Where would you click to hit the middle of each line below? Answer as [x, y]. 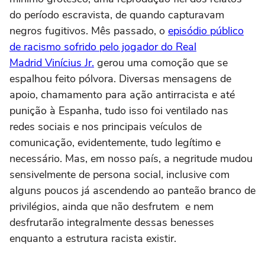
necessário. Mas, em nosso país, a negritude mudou [131, 159]
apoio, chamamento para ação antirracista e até [122, 95]
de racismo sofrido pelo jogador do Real [103, 47]
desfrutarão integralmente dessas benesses [112, 222]
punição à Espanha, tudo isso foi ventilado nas [119, 111]
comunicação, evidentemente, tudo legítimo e [115, 143]
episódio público [206, 31]
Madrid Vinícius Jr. [52, 63]
